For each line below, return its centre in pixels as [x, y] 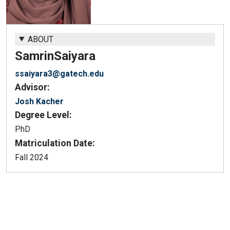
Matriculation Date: [55, 143]
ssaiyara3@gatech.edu [59, 73]
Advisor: [32, 87]
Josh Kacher [39, 101]
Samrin [34, 56]
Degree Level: [43, 115]
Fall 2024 [32, 157]
